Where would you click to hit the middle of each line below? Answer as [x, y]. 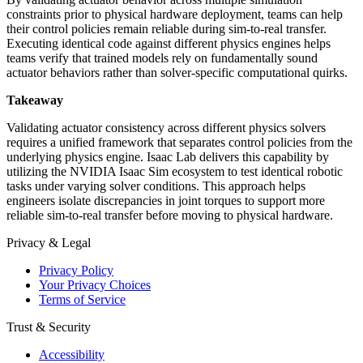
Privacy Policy [76, 271]
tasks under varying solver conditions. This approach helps [156, 186]
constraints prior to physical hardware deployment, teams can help [175, 15]
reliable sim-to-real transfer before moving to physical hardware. [170, 216]
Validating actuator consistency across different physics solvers [166, 128]
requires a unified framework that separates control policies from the [179, 143]
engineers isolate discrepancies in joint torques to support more [166, 201]
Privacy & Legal [49, 243]
